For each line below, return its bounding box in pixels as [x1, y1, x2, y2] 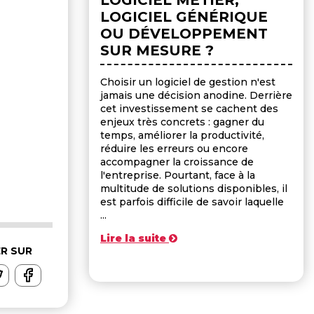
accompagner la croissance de [100, 155, 254, 168]
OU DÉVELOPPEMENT [100, 25, 268, 42]
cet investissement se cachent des [100, 102, 278, 115]
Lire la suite [100, 231, 166, 245]
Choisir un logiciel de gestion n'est [100, 75, 275, 88]
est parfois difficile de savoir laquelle [100, 195, 284, 208]
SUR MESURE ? [100, 41, 214, 59]
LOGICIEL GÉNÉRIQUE [100, 8, 268, 25]
